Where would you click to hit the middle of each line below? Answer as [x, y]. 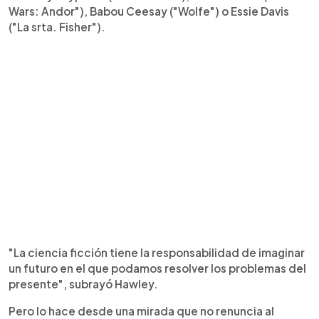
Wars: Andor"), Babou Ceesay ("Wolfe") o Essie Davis [149, 11]
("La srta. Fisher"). [57, 27]
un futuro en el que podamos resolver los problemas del [157, 268]
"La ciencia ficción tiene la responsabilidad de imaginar [157, 252]
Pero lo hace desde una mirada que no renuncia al [141, 311]
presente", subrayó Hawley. [83, 284]
